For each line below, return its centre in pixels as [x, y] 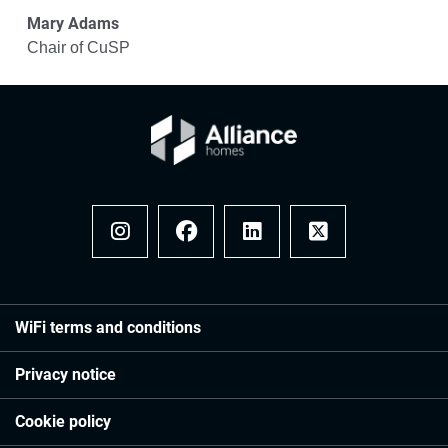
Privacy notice [65, 374]
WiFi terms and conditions [108, 327]
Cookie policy [63, 421]
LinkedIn [271, 249]
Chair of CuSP [78, 47]
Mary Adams [72, 23]
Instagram [145, 249]
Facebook [209, 249]
